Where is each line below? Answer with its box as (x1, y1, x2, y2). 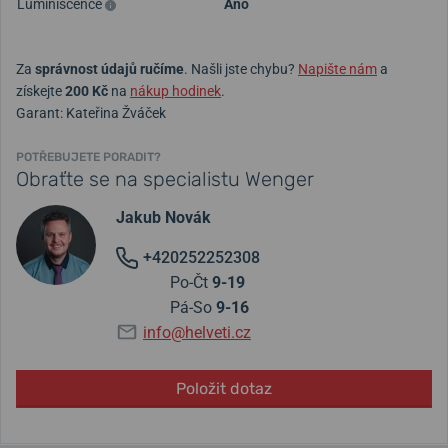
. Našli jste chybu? (184, 61, 298, 78)
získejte (16, 83, 65, 100)
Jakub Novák (116, 208, 211, 228)
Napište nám (298, 61, 377, 78)
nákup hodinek (130, 83, 221, 100)
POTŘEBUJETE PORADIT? (16, 150, 161, 165)
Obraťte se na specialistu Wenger (16, 167, 314, 192)
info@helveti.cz (143, 323, 251, 343)
